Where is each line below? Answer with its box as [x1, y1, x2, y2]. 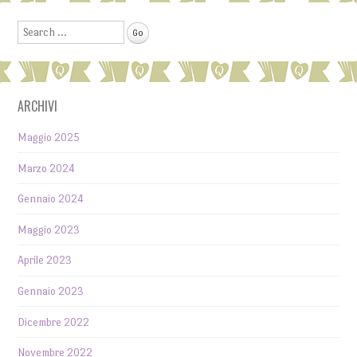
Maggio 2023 [18, 223, 80, 236]
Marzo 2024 [18, 162, 76, 175]
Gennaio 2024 [18, 193, 84, 206]
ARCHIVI [18, 96, 58, 116]
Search [18, 24, 50, 37]
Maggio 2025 [18, 131, 80, 143]
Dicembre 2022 [18, 316, 90, 328]
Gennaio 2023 [18, 284, 84, 297]
